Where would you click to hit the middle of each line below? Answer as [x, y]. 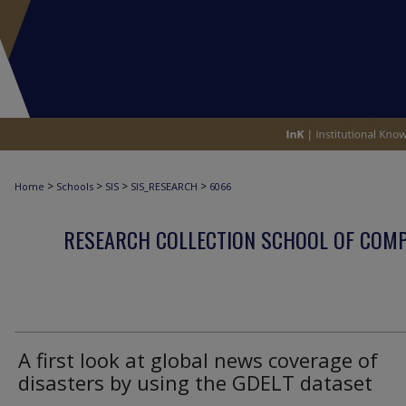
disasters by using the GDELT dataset [195, 382]
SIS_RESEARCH [164, 186]
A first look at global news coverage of [198, 360]
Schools [75, 186]
